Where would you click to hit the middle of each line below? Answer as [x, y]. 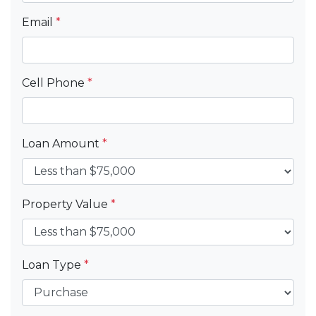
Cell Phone [55, 83]
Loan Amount [62, 143]
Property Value [66, 204]
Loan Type [53, 265]
